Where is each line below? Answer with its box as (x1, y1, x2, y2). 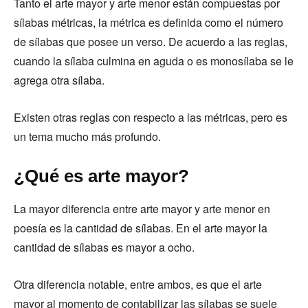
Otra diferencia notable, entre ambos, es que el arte (14, 276, 262, 292)
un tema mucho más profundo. (14, 129, 164, 144)
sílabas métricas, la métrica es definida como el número (14, 14, 283, 30)
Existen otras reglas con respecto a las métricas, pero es (14, 109, 287, 125)
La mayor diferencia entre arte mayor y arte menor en (14, 201, 270, 217)
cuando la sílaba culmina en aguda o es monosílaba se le (14, 53, 294, 69)
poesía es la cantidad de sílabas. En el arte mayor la (14, 220, 267, 236)
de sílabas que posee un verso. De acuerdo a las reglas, (14, 34, 287, 49)
